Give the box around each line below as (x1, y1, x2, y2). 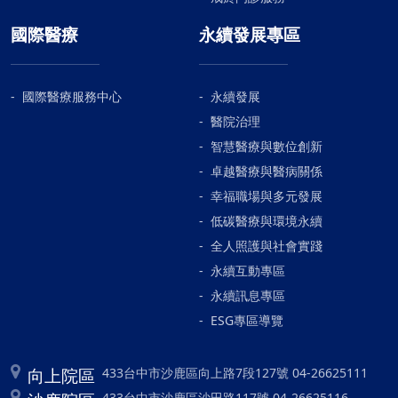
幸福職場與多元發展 (211, 187, 322, 204)
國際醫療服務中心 (22, 87, 122, 105)
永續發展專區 (199, 21, 300, 46)
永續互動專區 (211, 261, 285, 279)
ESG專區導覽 (211, 311, 283, 329)
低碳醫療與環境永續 (211, 211, 322, 229)
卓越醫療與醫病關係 (211, 162, 322, 179)
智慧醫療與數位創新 (211, 137, 322, 155)
